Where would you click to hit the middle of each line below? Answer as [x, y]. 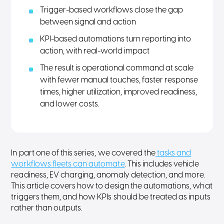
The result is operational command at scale [117, 68]
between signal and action [88, 22]
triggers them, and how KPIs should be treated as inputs [111, 197]
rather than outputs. [47, 208]
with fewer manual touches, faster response [119, 80]
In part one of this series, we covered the [83, 153]
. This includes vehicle [162, 164]
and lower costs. [70, 104]
